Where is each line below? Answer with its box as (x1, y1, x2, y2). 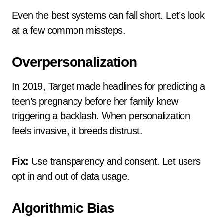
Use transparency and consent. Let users (28, 156, 201, 167)
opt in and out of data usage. (12, 171, 130, 182)
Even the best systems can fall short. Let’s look (12, 10, 205, 21)
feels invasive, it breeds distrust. (12, 125, 142, 136)
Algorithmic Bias (12, 200, 114, 216)
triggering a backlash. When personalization (12, 110, 190, 121)
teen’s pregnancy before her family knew (12, 96, 178, 107)
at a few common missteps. (12, 25, 125, 36)
